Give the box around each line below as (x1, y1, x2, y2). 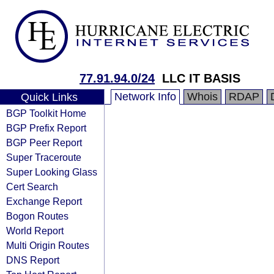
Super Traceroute (6, 152, 81, 163)
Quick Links (20, 91, 78, 103)
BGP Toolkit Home (6, 108, 86, 119)
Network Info (114, 91, 176, 103)
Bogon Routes (6, 210, 68, 221)
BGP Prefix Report (6, 122, 86, 133)
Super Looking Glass (6, 166, 97, 177)
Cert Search (6, 181, 58, 192)
